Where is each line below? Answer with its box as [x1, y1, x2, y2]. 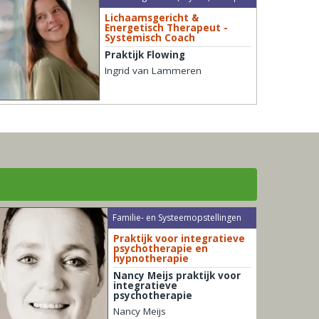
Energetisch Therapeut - [104, 21, 228, 35]
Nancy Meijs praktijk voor [113, 269, 241, 283]
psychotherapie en [113, 242, 208, 256]
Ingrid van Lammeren [104, 64, 202, 78]
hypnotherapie [113, 252, 189, 266]
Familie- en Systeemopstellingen [113, 211, 242, 224]
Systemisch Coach [104, 31, 195, 45]
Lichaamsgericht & [104, 11, 199, 25]
